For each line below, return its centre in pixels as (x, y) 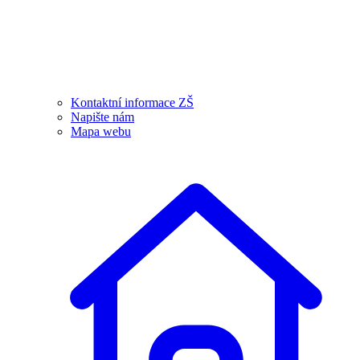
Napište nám (102, 117)
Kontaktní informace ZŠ (132, 103)
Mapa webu (101, 132)
